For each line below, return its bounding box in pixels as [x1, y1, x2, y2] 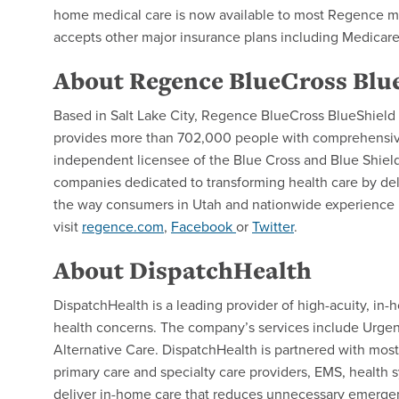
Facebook [171, 216, 232, 236]
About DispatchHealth [53, 254, 312, 287]
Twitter [252, 216, 294, 236]
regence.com [82, 216, 164, 236]
